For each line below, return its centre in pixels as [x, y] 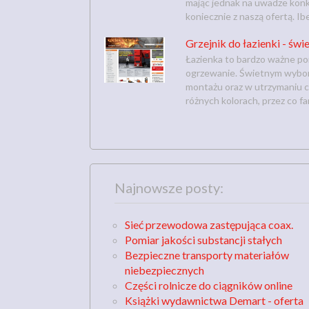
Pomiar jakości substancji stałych [203, 239]
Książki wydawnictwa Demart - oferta [214, 300]
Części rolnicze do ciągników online [209, 285]
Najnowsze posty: [169, 187]
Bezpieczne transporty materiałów [207, 255]
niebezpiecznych [165, 270]
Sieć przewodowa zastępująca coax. [209, 224]
